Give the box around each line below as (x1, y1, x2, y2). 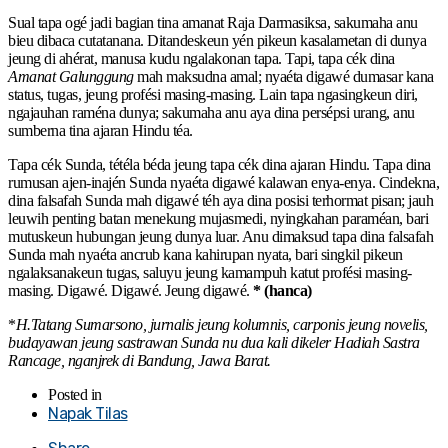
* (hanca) (253, 281, 312, 299)
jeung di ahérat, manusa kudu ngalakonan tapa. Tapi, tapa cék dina (8, 49, 395, 67)
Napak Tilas (48, 403, 128, 423)
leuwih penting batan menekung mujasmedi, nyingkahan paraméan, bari (8, 209, 428, 227)
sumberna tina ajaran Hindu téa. (8, 121, 193, 139)
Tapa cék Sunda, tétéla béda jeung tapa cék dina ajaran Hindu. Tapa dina (8, 155, 431, 173)
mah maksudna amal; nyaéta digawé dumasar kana (133, 67, 434, 85)
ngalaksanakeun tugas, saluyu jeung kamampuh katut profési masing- (8, 263, 412, 281)
